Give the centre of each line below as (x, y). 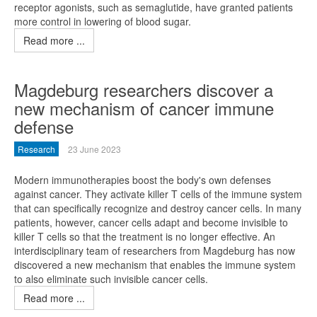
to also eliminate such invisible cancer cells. (111, 279)
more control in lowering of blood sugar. (103, 21)
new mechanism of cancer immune (144, 108)
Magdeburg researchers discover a (144, 90)
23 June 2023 (94, 149)
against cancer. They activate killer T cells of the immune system (158, 194)
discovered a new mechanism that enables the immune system (155, 265)
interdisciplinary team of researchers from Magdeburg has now (155, 250)
